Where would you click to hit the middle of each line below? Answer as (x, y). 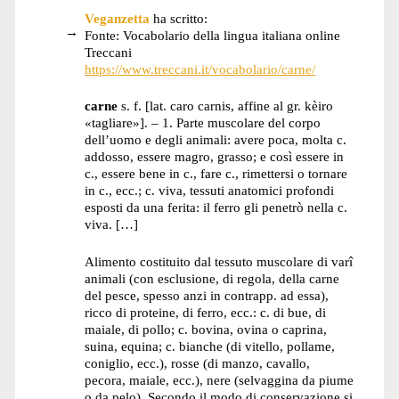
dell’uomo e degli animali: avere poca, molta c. (216, 140)
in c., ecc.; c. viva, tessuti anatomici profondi (210, 191)
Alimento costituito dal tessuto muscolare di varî (219, 262)
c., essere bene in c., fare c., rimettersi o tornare (216, 174)
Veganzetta (118, 18)
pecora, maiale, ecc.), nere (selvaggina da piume (220, 380)
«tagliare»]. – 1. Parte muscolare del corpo (203, 123)
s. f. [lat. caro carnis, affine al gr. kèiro (226, 106)
